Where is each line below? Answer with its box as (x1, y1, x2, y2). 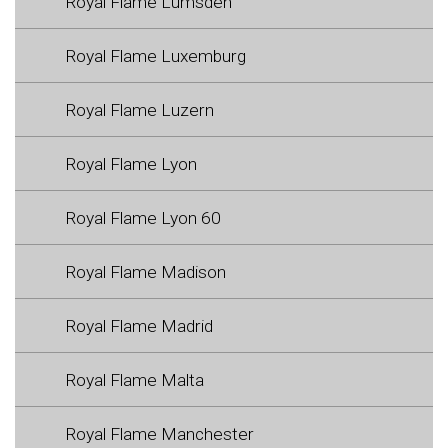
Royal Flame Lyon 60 (65, 207, 221, 228)
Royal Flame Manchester (65, 423, 254, 444)
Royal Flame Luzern (65, 99, 214, 120)
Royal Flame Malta (65, 369, 204, 390)
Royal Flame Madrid (65, 315, 213, 336)
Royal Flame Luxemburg (65, 45, 246, 66)
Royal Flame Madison (65, 261, 226, 282)
